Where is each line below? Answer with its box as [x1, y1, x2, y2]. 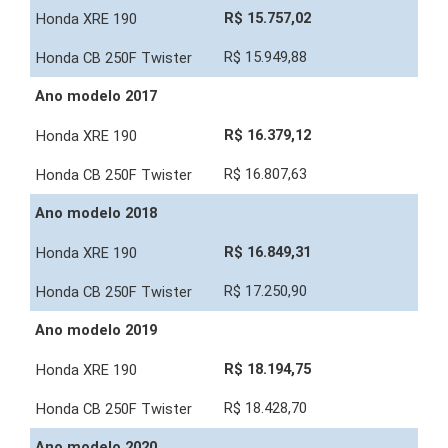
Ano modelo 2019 [35, 321, 157, 340]
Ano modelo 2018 [35, 204, 157, 223]
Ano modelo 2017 [35, 87, 157, 106]
